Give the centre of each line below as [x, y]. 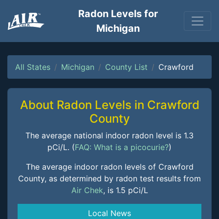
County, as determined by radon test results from [109, 178]
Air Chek [87, 190]
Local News [109, 213]
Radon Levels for [118, 14]
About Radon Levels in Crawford [109, 105]
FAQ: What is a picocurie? [122, 147]
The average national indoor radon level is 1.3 [109, 135]
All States [33, 67]
